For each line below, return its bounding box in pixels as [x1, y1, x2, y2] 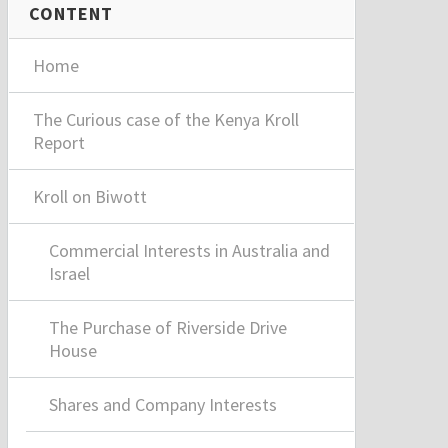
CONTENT [29, 2, 114, 26]
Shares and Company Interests [48, 393, 277, 417]
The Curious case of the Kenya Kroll [32, 108, 299, 132]
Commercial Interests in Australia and [48, 239, 330, 263]
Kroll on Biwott [32, 185, 147, 209]
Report [32, 131, 85, 155]
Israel [48, 262, 90, 286]
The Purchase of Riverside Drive [48, 316, 287, 340]
